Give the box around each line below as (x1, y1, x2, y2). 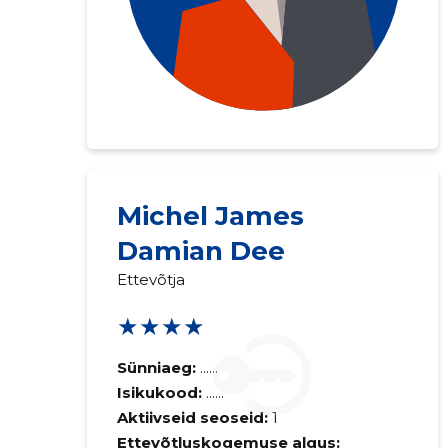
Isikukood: (116, 383, 206, 402)
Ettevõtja (116, 270, 185, 289)
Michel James (116, 200, 304, 232)
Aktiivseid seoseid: (116, 408, 268, 427)
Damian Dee (116, 235, 285, 267)
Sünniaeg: (116, 358, 196, 377)
